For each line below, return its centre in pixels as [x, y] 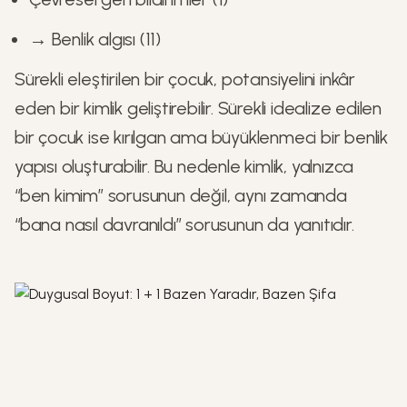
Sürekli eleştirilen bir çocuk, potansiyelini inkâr [185, 79]
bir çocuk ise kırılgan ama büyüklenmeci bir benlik [201, 137]
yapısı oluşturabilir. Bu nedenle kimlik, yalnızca [184, 166]
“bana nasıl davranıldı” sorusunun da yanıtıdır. [184, 224]
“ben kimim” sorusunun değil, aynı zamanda [181, 195]
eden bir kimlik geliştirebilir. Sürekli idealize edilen [199, 108]
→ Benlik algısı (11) [95, 39]
